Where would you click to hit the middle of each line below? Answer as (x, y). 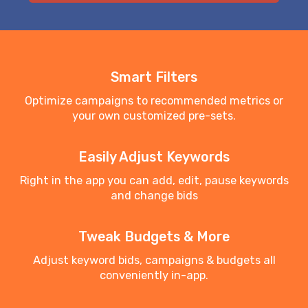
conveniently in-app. (154, 276)
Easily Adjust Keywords (154, 157)
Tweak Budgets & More (154, 237)
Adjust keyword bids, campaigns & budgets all (154, 261)
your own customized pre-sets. (154, 116)
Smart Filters (154, 78)
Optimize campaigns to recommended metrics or (154, 101)
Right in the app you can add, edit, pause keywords (154, 181)
